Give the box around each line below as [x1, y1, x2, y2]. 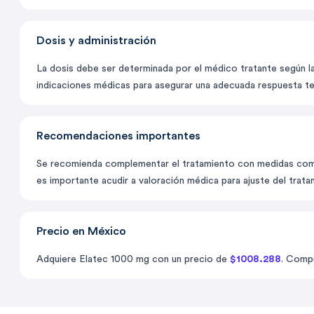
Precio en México [36, 226, 126, 238]
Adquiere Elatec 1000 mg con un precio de [36, 254, 230, 265]
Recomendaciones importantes [36, 130, 200, 142]
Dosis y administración [36, 35, 156, 47]
